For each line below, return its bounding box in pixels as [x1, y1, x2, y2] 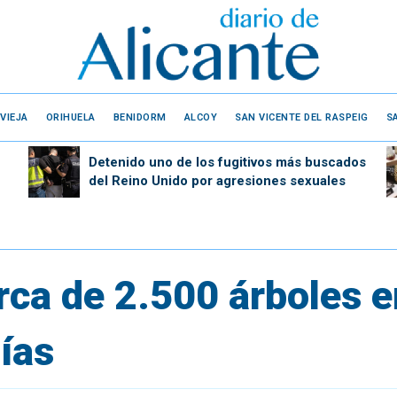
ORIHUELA [45, 111, 96, 123]
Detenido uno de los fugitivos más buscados [88, 153, 366, 170]
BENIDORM [113, 111, 167, 123]
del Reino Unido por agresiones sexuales [88, 172, 346, 189]
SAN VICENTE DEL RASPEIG [235, 111, 369, 123]
